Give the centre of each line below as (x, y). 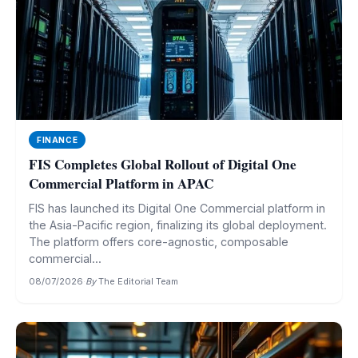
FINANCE (58, 140)
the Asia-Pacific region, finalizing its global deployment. (178, 225)
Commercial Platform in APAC (121, 183)
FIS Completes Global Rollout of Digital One (163, 164)
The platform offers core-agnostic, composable (159, 242)
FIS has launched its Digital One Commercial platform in (177, 208)
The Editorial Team (138, 281)
